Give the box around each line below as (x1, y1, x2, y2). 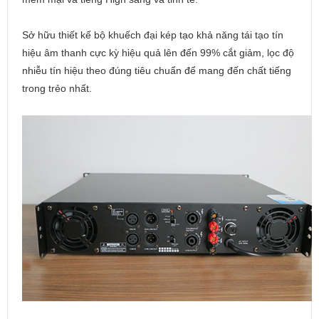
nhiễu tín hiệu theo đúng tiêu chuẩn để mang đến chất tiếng (22, 65, 291, 76)
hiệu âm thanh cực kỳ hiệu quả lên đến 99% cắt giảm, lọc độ (22, 47, 294, 58)
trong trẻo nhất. (22, 83, 95, 94)
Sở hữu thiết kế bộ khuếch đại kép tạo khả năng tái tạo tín (22, 29, 283, 41)
